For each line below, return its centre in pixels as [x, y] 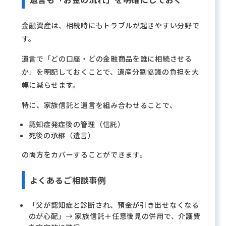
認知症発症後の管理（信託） [77, 124]
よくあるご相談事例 [68, 180]
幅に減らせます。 [51, 85]
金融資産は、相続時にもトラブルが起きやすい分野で [110, 25]
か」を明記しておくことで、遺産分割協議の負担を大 [110, 72]
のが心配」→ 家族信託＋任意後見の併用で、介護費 [115, 216]
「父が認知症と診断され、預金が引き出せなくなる [114, 205]
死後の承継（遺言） [62, 135]
